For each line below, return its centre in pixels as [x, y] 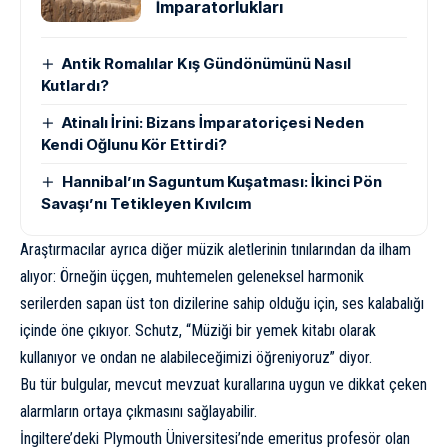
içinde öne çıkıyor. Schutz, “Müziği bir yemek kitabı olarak [198, 330]
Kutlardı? [75, 85]
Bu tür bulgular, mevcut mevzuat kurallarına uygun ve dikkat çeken [223, 384]
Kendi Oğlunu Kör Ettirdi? [134, 144]
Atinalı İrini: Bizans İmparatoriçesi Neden [213, 122]
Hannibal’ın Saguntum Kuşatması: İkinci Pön [222, 181]
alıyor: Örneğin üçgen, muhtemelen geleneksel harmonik [192, 276]
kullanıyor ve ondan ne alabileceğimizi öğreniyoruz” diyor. [196, 357]
